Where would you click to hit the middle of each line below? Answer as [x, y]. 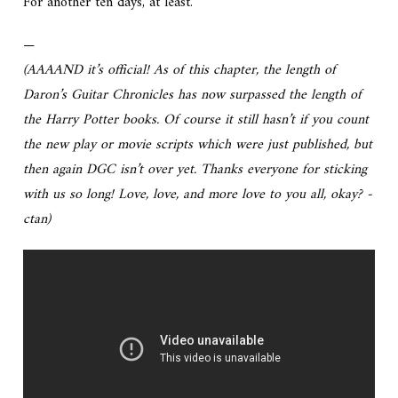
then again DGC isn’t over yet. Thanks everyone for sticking [195, 170]
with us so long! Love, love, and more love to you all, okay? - [198, 195]
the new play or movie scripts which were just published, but [198, 145]
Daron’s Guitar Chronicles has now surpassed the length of [193, 96]
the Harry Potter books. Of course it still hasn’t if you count [196, 120]
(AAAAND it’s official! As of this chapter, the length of [180, 71]
